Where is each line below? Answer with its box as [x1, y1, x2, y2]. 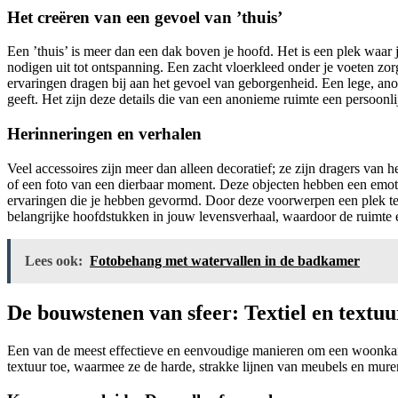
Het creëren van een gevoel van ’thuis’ [7, 7, 283, 27]
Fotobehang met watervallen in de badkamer [90, 252, 360, 268]
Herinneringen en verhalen [7, 124, 202, 143]
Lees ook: [25, 252, 83, 268]
